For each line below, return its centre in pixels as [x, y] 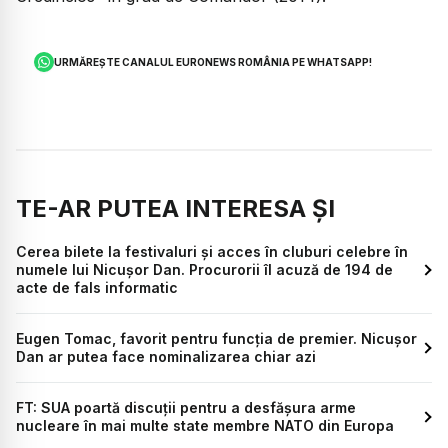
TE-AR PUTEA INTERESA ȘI [175, 208]
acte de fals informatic [97, 287]
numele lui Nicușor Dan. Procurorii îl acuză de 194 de [204, 269]
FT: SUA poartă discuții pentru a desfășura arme [186, 407]
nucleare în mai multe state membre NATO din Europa [205, 425]
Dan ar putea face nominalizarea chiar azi [166, 356]
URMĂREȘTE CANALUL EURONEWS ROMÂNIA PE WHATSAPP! [213, 62]
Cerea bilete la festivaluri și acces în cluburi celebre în [212, 251]
